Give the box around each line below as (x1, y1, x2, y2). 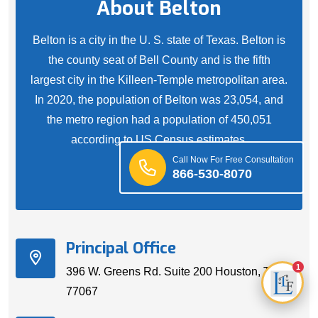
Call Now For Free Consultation (172, 154, 294, 165)
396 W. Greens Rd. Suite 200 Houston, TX (66, 265, 278, 278)
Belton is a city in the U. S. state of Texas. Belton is (33, 34, 285, 47)
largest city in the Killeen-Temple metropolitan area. (31, 74, 287, 87)
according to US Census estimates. (70, 133, 248, 146)
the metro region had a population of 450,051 (46, 114, 272, 126)
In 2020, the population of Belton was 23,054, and (35, 94, 283, 106)
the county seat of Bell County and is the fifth (48, 54, 270, 67)
